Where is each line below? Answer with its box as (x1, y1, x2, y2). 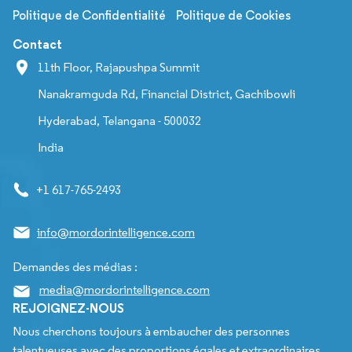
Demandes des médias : (13, 259, 137, 275)
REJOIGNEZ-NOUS (13, 299, 124, 316)
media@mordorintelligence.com (39, 282, 210, 298)
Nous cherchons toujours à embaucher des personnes (13, 323, 290, 339)
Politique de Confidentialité (13, 8, 166, 24)
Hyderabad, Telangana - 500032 (38, 113, 201, 129)
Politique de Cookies (176, 8, 291, 24)
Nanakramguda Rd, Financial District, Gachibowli (38, 86, 295, 102)
